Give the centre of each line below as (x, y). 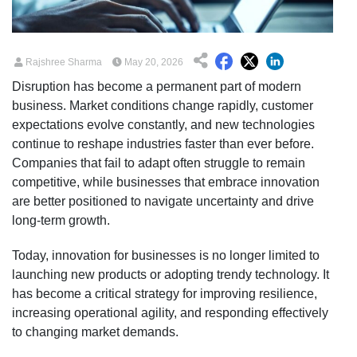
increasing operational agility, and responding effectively (170, 312)
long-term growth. (61, 220)
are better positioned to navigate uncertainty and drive (163, 201)
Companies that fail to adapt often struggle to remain (159, 163)
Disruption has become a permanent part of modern (157, 86)
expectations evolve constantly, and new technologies (163, 124)
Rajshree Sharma (63, 62)
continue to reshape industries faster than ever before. (163, 143)
